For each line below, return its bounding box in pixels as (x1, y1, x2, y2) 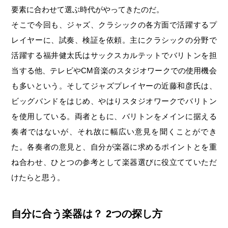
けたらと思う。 (11, 173, 65, 182)
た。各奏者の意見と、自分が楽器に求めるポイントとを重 (11, 142, 217, 151)
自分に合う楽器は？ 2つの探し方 (11, 208, 163, 219)
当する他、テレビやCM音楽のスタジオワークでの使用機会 (11, 66, 217, 75)
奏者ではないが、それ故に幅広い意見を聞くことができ (11, 127, 217, 136)
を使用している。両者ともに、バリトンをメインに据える (11, 111, 217, 121)
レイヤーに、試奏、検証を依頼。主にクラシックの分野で (11, 35, 217, 44)
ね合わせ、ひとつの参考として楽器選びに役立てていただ (11, 157, 217, 166)
